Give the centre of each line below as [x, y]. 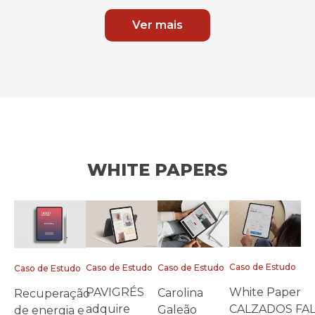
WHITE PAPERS [157, 170]
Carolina [180, 292]
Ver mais [157, 25]
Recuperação [52, 293]
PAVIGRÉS [115, 292]
